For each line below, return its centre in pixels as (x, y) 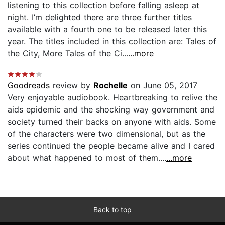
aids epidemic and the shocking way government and (111, 109)
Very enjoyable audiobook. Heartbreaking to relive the (113, 97)
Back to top (113, 209)
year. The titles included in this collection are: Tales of (112, 41)
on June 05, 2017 (162, 85)
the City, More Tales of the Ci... (68, 53)
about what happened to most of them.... (87, 157)
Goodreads (29, 85)
